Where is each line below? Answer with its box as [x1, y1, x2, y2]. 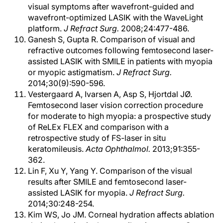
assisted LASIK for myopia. [28, 188, 129, 198]
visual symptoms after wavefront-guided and [28, 1, 194, 11]
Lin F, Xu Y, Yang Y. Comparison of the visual [28, 166, 192, 176]
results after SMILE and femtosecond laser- [28, 177, 187, 187]
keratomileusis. [28, 144, 86, 154]
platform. [28, 23, 62, 33]
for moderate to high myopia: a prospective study [28, 111, 211, 121]
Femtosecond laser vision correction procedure [28, 100, 203, 110]
